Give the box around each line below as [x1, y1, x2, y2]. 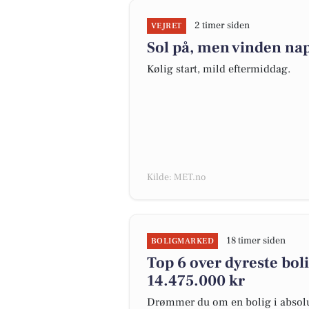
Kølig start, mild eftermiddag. [147, 62, 290, 76]
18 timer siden [226, 235, 286, 247]
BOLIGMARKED [151, 236, 215, 246]
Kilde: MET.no [147, 171, 206, 183]
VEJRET [151, 21, 182, 31]
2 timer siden [194, 19, 250, 32]
